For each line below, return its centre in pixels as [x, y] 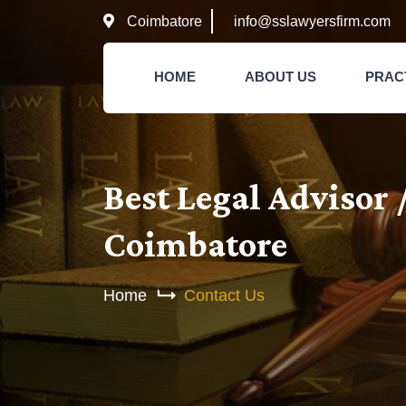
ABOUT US [280, 77]
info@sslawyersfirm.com [312, 21]
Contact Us [224, 295]
